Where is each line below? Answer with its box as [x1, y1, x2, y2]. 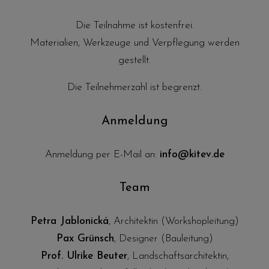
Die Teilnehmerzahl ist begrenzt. [67, 82, 202, 93]
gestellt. [118, 55, 151, 65]
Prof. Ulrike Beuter [40, 251, 127, 262]
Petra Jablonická [30, 216, 109, 227]
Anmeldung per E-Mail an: [44, 149, 160, 160]
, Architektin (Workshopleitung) [108, 216, 239, 227]
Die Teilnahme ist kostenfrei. [75, 20, 194, 31]
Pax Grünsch [56, 234, 114, 244]
